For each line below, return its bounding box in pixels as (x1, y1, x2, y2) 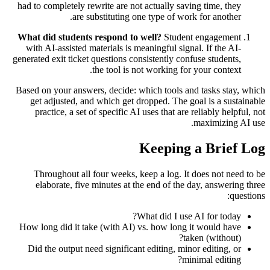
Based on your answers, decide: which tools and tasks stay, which (16, 84, 265, 95)
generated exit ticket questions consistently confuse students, (13, 53, 241, 64)
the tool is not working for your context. (92, 64, 241, 75)
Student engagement (162, 31, 241, 42)
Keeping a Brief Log (139, 140, 265, 156)
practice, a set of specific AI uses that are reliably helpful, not (35, 106, 265, 117)
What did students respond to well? (17, 31, 162, 42)
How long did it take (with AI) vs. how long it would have (19, 221, 241, 232)
